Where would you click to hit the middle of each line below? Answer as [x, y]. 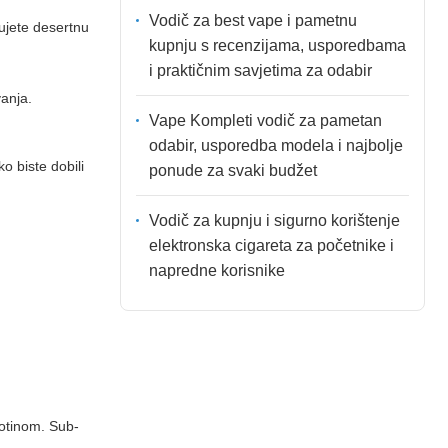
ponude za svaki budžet [232, 170]
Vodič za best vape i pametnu [252, 20]
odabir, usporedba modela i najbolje [275, 145]
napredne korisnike [216, 270]
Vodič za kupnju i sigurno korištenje [274, 220]
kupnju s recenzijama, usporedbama [277, 45]
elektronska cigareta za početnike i [271, 245]
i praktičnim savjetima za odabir [260, 70]
